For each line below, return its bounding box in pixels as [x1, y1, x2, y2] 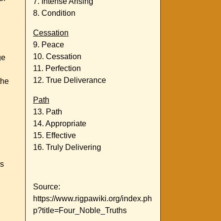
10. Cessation [33, 52, 81, 61]
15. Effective [33, 131, 76, 140]
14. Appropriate [33, 119, 86, 128]
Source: [33, 183, 60, 191]
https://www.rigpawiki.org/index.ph [33, 194, 152, 203]
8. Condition [33, 9, 75, 18]
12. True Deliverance [33, 76, 106, 85]
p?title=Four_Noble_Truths [33, 206, 127, 215]
